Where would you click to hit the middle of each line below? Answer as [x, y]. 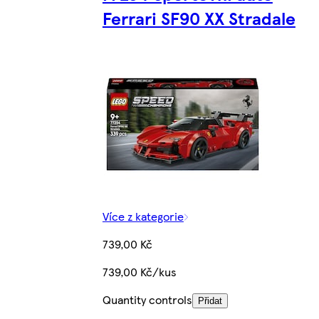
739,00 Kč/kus [139, 272]
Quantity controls [147, 300]
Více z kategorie [143, 216]
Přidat [210, 301]
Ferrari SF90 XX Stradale [199, 18]
